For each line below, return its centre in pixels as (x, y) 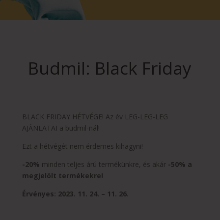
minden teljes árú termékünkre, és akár (105, 164)
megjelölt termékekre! (62, 175)
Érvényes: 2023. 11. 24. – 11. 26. (75, 193)
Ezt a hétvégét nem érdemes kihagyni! (82, 146)
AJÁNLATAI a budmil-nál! (61, 128)
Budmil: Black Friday (110, 68)
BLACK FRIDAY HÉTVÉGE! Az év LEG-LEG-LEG (95, 116)
